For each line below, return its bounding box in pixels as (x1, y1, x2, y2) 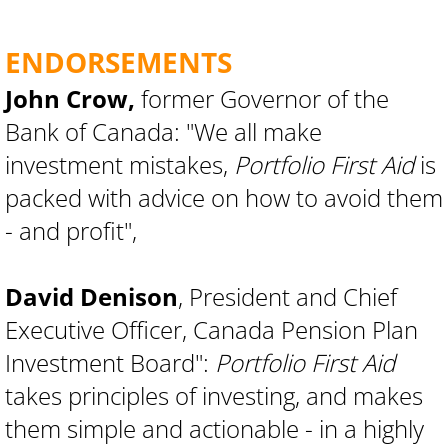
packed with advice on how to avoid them (5, 181, 443, 214)
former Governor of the (135, 82, 389, 115)
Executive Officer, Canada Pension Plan (5, 313, 418, 346)
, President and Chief (178, 280, 397, 313)
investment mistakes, (5, 148, 234, 181)
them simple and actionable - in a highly (5, 412, 424, 445)
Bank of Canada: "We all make (5, 115, 322, 148)
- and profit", (5, 214, 137, 247)
